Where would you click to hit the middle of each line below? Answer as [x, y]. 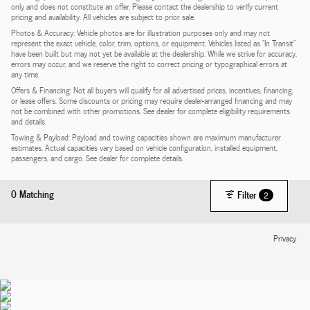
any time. [25, 74]
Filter [247, 194]
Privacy [285, 238]
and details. [29, 121]
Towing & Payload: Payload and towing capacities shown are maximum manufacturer [146, 137]
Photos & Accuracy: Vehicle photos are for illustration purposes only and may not [140, 32]
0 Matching [33, 194]
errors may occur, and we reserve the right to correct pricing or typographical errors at [149, 63]
